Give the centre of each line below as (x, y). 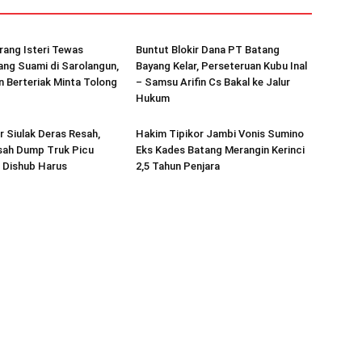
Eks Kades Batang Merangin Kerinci (220, 150)
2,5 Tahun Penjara (179, 166)
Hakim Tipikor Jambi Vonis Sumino (220, 134)
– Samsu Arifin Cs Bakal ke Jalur (213, 82)
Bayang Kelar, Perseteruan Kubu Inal (221, 66)
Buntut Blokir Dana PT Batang (208, 50)
